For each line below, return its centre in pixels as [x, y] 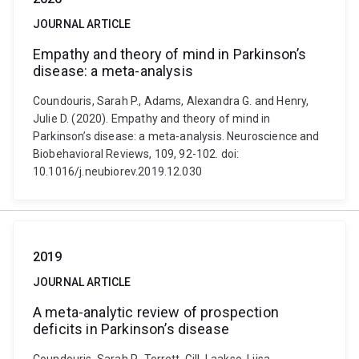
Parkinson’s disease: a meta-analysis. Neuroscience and [176, 136]
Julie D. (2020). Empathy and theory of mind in [152, 119]
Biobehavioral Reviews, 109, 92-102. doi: [136, 154]
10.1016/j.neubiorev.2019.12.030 [117, 171]
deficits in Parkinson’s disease [131, 329]
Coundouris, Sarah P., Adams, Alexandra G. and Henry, [171, 101]
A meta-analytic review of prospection [156, 312]
